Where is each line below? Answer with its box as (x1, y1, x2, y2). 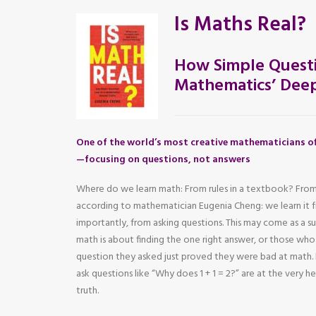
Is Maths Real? (174, 8, 306, 42)
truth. (76, 283, 99, 299)
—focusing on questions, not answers (76, 152, 250, 168)
